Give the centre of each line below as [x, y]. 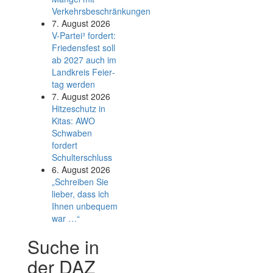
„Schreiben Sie [80, 182]
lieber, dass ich [80, 194]
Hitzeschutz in [79, 108]
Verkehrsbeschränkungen [101, 11]
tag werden [73, 84]
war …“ [66, 218]
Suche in [63, 246]
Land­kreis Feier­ [83, 72]
